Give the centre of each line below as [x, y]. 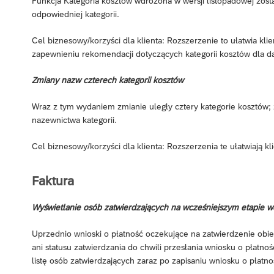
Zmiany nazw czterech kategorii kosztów [108, 80]
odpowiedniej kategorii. [76, 14]
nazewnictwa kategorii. [74, 120]
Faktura [53, 180]
